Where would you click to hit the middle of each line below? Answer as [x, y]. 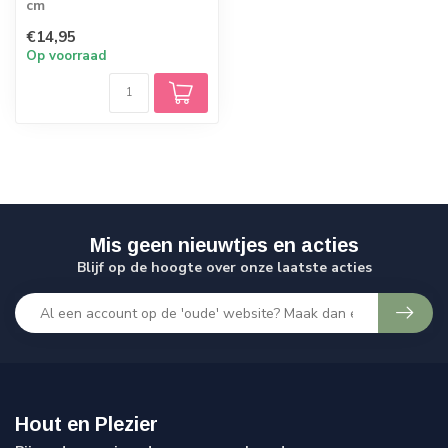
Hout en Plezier [86, 424]
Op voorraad [66, 56]
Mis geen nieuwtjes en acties [224, 245]
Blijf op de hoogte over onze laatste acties [224, 268]
